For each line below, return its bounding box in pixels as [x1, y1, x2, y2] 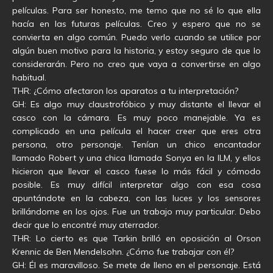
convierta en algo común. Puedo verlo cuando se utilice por [12, 32, 261, 43]
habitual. [12, 72, 46, 83]
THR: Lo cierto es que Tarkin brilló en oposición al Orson [12, 233, 261, 244]
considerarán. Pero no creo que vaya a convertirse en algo [12, 58, 261, 70]
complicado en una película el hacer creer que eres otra [12, 126, 261, 137]
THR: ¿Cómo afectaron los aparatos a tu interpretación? [12, 85, 238, 97]
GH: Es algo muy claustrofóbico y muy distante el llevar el [12, 99, 261, 110]
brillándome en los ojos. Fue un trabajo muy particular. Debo [12, 206, 261, 218]
